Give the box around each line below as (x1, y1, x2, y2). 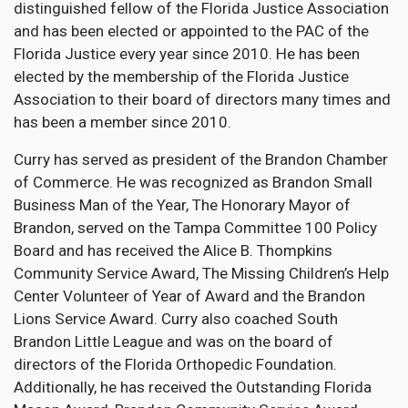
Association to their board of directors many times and (14, 90, 391, 109)
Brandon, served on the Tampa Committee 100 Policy (14, 219, 377, 238)
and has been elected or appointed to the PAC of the (14, 22, 369, 41)
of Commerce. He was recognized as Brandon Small (14, 173, 372, 192)
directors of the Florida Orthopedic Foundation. (14, 355, 337, 374)
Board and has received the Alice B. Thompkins (14, 241, 332, 260)
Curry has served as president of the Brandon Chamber (14, 150, 388, 169)
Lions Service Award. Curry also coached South (14, 310, 338, 329)
